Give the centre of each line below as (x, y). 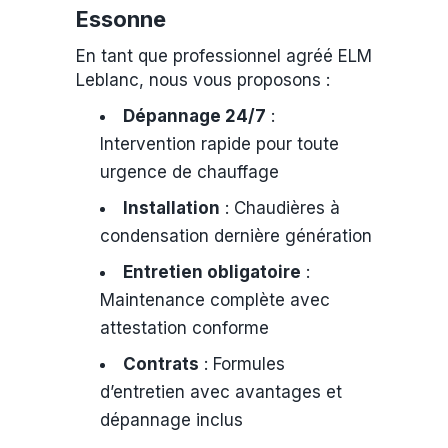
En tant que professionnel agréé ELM (224, 56)
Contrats (161, 364)
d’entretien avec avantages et (221, 392)
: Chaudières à (280, 208)
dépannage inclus (171, 420)
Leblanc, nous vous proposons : (203, 80)
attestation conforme (184, 328)
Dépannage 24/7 (194, 116)
